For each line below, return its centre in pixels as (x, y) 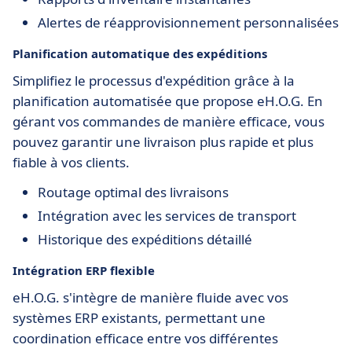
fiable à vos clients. (71, 162)
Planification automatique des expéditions (140, 53)
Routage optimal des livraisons (133, 192)
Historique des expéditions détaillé (145, 239)
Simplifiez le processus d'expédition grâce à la (154, 81)
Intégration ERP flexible (84, 270)
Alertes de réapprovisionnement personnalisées (188, 22)
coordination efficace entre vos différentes (145, 338)
